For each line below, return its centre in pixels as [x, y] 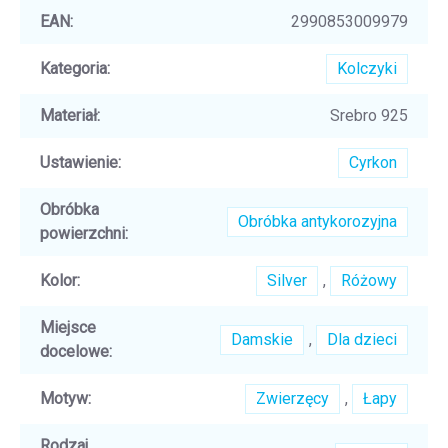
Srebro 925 [369, 115]
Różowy [369, 280]
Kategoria [73, 68]
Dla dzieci [362, 339]
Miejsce [68, 327]
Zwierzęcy [292, 398]
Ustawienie [79, 162]
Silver [287, 280]
